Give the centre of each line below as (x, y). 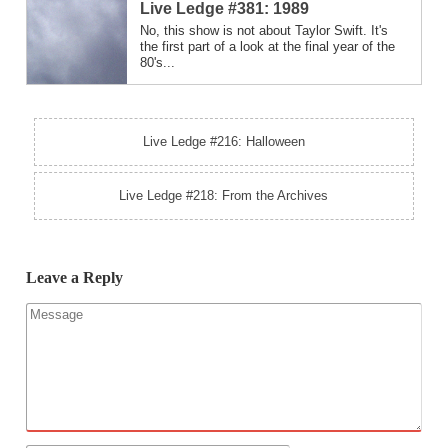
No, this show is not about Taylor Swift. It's (264, 31)
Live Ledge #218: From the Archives (224, 196)
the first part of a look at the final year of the (267, 47)
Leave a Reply (74, 278)
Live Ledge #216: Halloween (223, 141)
